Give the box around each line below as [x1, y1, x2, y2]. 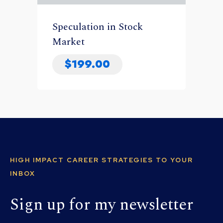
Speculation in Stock [52, 19, 143, 34]
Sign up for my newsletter [10, 192, 193, 217]
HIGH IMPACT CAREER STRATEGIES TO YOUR [10, 155, 193, 164]
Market [52, 34, 85, 49]
